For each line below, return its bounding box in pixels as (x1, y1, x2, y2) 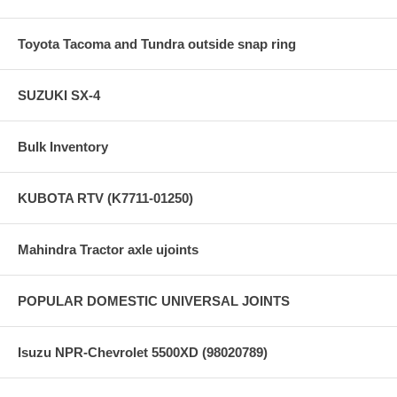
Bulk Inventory (18, 138, 108, 154)
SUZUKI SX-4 (18, 87, 100, 103)
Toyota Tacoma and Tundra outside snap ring (18, 35, 296, 51)
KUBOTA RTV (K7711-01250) (18, 190, 193, 206)
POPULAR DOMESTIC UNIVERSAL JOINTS (18, 292, 290, 308)
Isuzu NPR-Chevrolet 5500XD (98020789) (18, 344, 268, 360)
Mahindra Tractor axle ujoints (18, 241, 198, 257)
